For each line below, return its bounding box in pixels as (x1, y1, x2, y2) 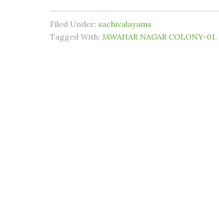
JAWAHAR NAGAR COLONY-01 (102, 32, 215, 42)
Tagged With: (50, 32, 102, 42)
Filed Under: (50, 19, 98, 29)
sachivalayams (98, 19, 152, 29)
